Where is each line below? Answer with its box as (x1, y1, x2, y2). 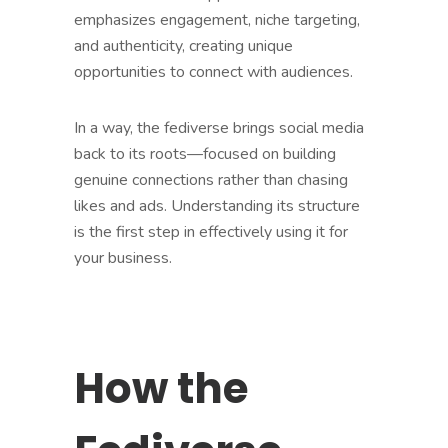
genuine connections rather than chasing (74, 168, 348, 191)
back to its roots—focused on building (74, 142, 336, 165)
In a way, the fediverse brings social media (74, 116, 364, 139)
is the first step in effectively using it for (74, 220, 348, 243)
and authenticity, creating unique (74, 34, 293, 57)
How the (74, 358, 248, 418)
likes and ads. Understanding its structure (74, 194, 360, 217)
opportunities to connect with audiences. (74, 60, 353, 83)
